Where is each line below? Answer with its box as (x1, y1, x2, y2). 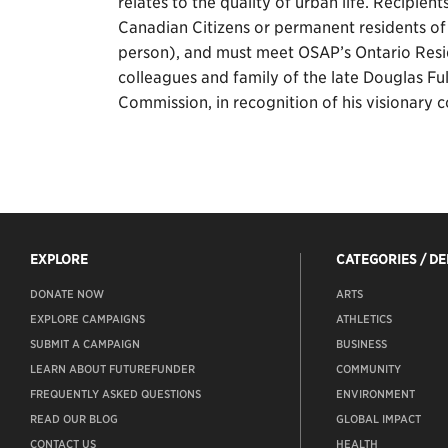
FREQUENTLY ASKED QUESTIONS (30, 387, 201, 402)
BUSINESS (335, 337, 387, 352)
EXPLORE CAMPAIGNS (30, 312, 145, 327)
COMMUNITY (335, 362, 401, 377)
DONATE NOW (30, 287, 104, 302)
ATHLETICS (335, 312, 392, 327)
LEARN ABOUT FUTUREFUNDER (30, 362, 195, 377)
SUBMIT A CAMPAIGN (30, 337, 140, 352)
